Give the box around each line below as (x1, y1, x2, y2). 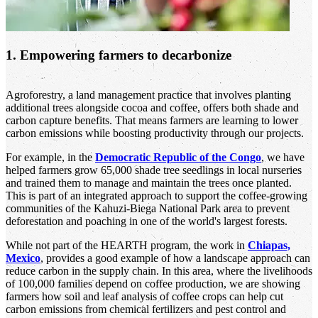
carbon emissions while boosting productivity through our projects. (6, 126, 304, 139)
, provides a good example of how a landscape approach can (40, 251, 310, 264)
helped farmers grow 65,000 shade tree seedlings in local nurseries (6, 163, 302, 176)
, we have (261, 150, 305, 163)
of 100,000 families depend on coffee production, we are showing (6, 277, 300, 290)
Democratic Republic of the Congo (95, 150, 261, 163)
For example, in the (6, 150, 95, 163)
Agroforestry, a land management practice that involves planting (6, 88, 291, 101)
